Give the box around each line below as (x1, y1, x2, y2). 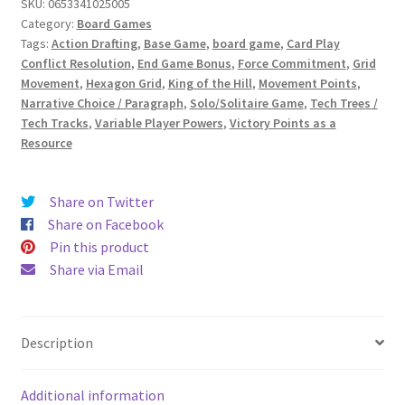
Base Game (143, 35, 206, 52)
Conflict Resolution (20, 55, 131, 72)
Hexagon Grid (85, 75, 162, 92)
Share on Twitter (49, 192, 154, 211)
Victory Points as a (229, 115, 336, 132)
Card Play (286, 35, 340, 52)
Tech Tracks (20, 115, 89, 132)
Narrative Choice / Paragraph (20, 95, 184, 112)
